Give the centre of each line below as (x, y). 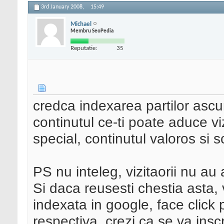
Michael (81, 24)
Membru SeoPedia (92, 31)
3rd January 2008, (63, 7)
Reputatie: (84, 48)
